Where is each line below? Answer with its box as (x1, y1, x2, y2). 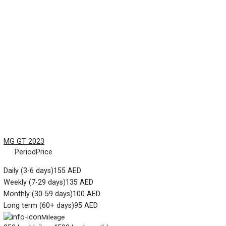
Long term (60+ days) (4, 201, 75, 210)
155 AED (53, 166, 82, 175)
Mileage (41, 212, 65, 221)
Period (14, 147, 36, 156)
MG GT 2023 (4, 137, 45, 146)
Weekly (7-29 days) (4, 178, 66, 187)
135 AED (66, 178, 94, 187)
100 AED (73, 189, 101, 198)
